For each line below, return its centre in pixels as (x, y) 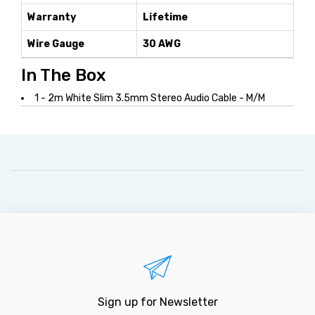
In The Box (64, 75)
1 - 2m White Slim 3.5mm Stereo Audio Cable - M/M (150, 98)
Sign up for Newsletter (157, 302)
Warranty (52, 17)
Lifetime (165, 17)
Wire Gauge (56, 44)
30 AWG (162, 44)
